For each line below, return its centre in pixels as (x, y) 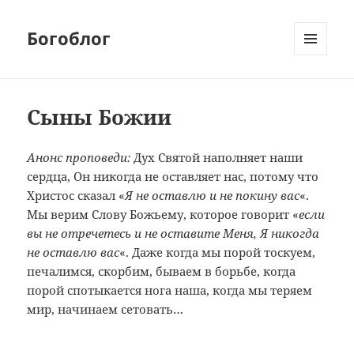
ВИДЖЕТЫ (319, 88)
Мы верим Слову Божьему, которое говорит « (163, 215)
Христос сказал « (76, 196)
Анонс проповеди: (79, 158)
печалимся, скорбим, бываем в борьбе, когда (162, 271)
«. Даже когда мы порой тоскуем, (218, 252)
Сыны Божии (100, 117)
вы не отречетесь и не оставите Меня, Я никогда (173, 233)
